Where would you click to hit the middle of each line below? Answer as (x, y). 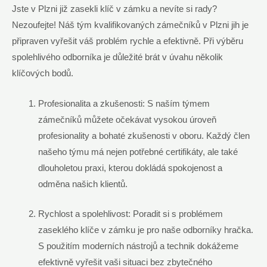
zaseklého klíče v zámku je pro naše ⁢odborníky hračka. (145, 230)
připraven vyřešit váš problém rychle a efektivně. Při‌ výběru (128, 41)
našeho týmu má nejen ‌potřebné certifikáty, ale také (138, 152)
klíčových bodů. (43, 74)
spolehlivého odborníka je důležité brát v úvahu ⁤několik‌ (117, 58)
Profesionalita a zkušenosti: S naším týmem (124, 103)
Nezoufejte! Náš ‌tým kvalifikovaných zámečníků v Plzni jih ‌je (130, 25)
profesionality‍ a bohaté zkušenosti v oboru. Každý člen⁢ (144, 136)
